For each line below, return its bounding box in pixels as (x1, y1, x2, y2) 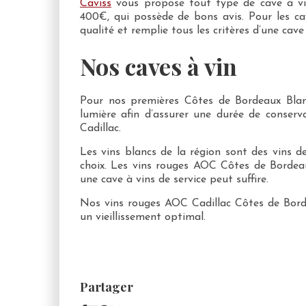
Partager (80, 279, 133, 296)
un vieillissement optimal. (80, 212, 206, 223)
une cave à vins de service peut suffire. (80, 174, 268, 186)
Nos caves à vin (80, 50, 237, 82)
